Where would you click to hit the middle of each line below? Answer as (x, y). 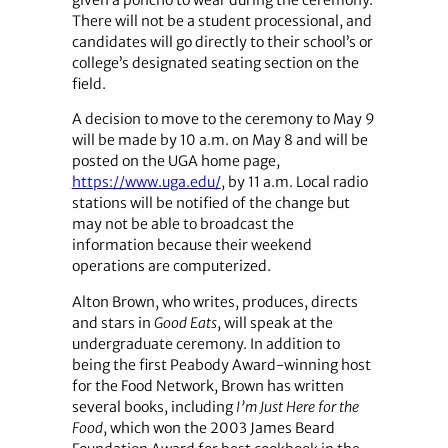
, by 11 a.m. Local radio (294, 182)
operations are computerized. (171, 266)
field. (88, 84)
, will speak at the (274, 322)
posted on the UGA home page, (175, 161)
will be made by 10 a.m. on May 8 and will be (219, 140)
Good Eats (185, 322)
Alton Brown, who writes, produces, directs (214, 301)
